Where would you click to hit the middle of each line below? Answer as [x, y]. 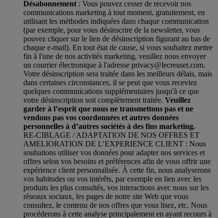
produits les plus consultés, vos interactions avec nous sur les [116, 187]
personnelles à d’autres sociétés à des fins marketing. [109, 126]
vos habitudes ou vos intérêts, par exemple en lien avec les [112, 179]
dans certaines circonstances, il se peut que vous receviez [110, 82]
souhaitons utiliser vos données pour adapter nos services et [114, 152]
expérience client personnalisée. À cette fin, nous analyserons [117, 170]
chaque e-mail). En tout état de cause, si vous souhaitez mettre [118, 47]
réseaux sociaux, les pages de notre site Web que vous [106, 196]
